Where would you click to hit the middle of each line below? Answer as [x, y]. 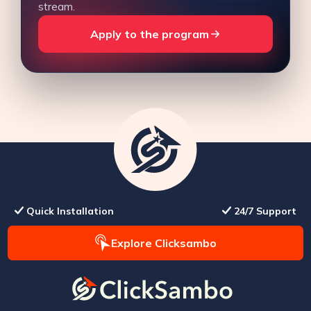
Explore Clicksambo [163, 243]
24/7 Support [265, 211]
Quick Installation [70, 211]
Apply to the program [149, 34]
